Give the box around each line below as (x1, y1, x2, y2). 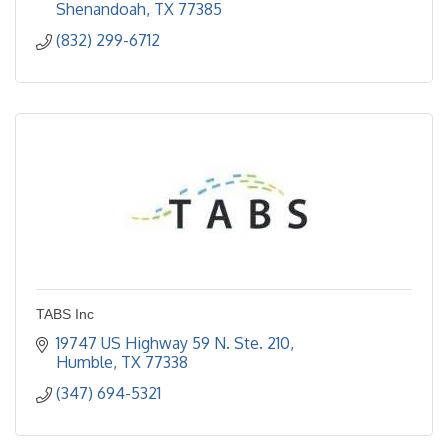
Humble (56, 351, 113, 372)
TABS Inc (36, 305, 94, 322)
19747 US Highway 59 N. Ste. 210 (56, 332, 290, 353)
